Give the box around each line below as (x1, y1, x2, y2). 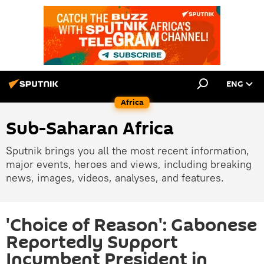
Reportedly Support (6, 230, 178, 255)
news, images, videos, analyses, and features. (6, 171, 224, 184)
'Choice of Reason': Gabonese (6, 213, 257, 238)
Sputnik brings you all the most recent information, (6, 144, 249, 157)
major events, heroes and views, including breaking (6, 157, 252, 171)
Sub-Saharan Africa (6, 116, 174, 141)
